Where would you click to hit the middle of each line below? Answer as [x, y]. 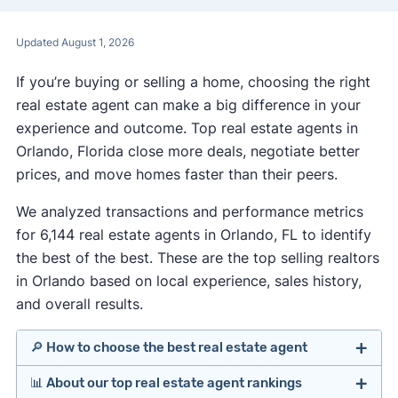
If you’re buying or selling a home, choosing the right [193, 81]
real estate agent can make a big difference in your [188, 104]
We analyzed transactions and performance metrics [189, 211]
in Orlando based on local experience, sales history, [188, 280]
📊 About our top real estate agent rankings [166, 383]
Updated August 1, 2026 [75, 42]
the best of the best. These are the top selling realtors [197, 257]
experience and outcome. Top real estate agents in [187, 127]
